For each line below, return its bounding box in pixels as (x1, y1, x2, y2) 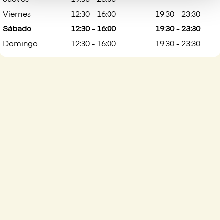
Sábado (3, 26, 31, 33)
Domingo (3, 40, 38, 48)
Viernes (3, 11, 31, 19)
